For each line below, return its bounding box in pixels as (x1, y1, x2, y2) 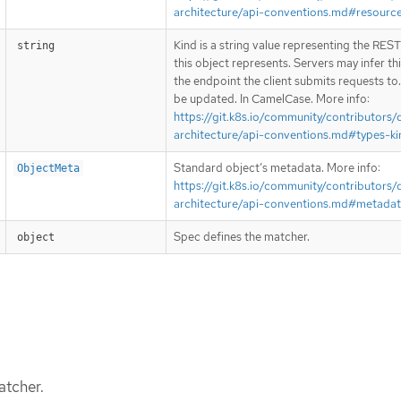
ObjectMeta (17, 162, 80, 175)
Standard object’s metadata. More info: (174, 160, 380, 176)
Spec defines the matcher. (174, 229, 310, 245)
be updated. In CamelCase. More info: (174, 91, 370, 107)
